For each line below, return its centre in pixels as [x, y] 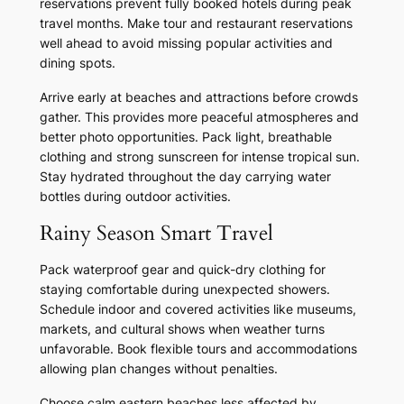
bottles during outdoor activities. [135, 197]
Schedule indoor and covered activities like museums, [197, 309]
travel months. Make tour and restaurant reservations [196, 23]
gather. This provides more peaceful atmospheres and [199, 117]
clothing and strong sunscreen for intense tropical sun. [199, 157]
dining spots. [77, 63]
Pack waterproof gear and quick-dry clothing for [182, 270]
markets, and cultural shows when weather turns [182, 329]
